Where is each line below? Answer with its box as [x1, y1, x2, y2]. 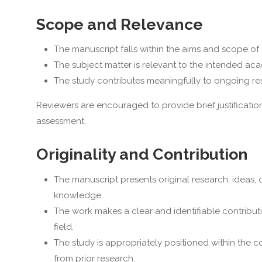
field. [53, 221, 74, 232]
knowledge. [53, 189, 103, 201]
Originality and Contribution [36, 145, 248, 164]
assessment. [36, 116, 86, 127]
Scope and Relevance [36, 15, 203, 33]
